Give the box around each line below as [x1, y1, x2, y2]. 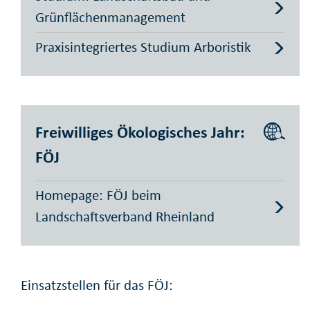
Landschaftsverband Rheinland [35, 207, 215, 226]
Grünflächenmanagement [35, 8, 185, 27]
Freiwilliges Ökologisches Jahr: [35, 121, 245, 142]
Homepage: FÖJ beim [35, 185, 161, 204]
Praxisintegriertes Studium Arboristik [35, 37, 251, 56]
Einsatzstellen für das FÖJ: [21, 276, 173, 295]
